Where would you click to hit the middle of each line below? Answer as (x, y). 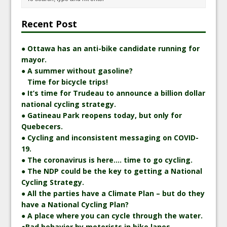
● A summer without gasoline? (77, 70)
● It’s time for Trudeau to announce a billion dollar (113, 93)
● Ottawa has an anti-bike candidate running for (111, 48)
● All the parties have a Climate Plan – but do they (113, 193)
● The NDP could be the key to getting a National (112, 171)
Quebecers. (42, 126)
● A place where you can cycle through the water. (112, 215)
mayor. (34, 59)
